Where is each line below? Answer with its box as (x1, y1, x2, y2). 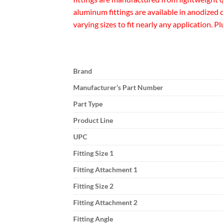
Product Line (73, 116, 113, 125)
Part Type (73, 100, 103, 109)
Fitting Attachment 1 (73, 165, 137, 174)
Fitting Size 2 (73, 182, 113, 191)
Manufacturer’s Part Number (73, 83, 163, 92)
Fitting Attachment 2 (73, 198, 137, 207)
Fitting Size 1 (73, 149, 113, 158)
